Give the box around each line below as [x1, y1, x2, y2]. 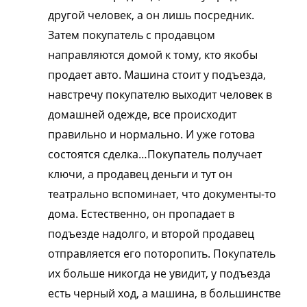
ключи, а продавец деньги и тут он [48, 167, 232, 182]
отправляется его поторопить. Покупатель [48, 246, 275, 262]
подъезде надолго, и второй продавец [48, 226, 254, 242]
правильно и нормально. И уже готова [48, 127, 255, 143]
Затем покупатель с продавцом [48, 27, 215, 43]
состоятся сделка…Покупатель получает [48, 147, 262, 162]
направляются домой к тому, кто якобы [48, 47, 258, 63]
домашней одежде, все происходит [48, 107, 236, 123]
